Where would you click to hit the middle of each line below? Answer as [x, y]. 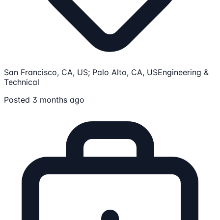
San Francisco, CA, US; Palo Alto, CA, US [81, 72]
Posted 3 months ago [44, 99]
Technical [22, 82]
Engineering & [183, 72]
